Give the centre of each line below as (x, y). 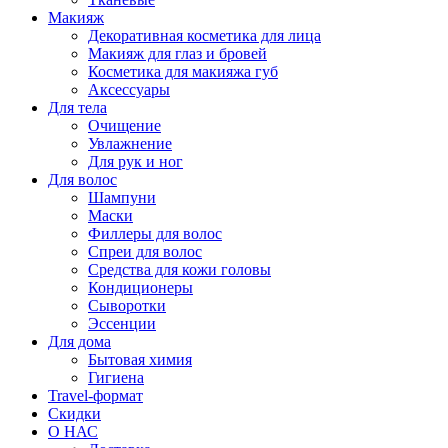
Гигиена (116, 377)
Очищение (124, 125)
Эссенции (122, 323)
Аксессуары (129, 89)
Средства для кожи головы (179, 269)
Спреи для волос (145, 251)
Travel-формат (95, 395)
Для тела (77, 107)
